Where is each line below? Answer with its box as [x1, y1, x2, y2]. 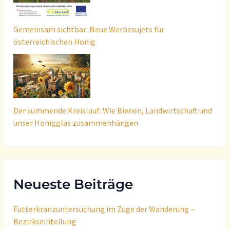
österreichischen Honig [13, 36, 96, 47]
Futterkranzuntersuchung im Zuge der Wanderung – [13, 204, 195, 215]
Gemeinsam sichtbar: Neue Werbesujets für [13, 24, 165, 35]
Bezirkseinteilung [13, 216, 76, 227]
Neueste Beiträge [13, 176, 133, 193]
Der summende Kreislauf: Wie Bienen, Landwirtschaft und [13, 105, 213, 116]
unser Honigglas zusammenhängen [13, 117, 139, 128]
